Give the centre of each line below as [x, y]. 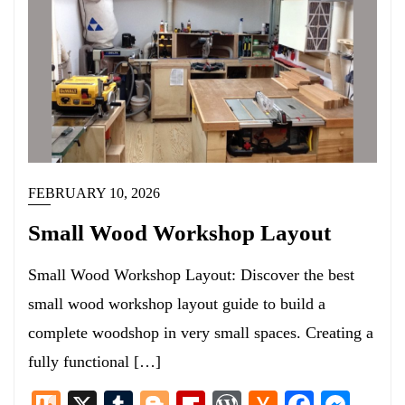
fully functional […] [94, 362]
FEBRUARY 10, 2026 [94, 193]
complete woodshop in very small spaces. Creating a [201, 333]
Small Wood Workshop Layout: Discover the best [191, 275]
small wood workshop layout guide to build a [177, 304]
